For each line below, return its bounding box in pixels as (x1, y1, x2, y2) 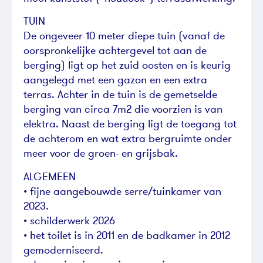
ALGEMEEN (23, 169, 76, 183)
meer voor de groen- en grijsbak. (23, 146, 178, 160)
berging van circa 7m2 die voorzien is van (23, 102, 222, 116)
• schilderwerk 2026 (23, 213, 115, 227)
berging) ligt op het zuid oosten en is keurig (23, 58, 231, 72)
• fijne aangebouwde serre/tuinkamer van (23, 184, 221, 198)
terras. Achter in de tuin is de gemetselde (23, 87, 217, 102)
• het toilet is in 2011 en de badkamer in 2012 (23, 228, 230, 242)
